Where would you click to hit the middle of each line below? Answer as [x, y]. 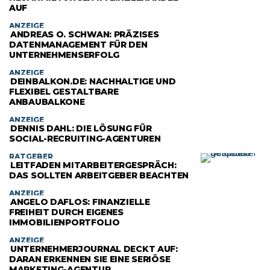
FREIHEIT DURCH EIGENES [66, 212]
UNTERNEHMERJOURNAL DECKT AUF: [94, 249]
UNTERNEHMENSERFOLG [64, 55]
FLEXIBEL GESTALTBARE [64, 92]
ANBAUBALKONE [47, 102]
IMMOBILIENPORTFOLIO [64, 222]
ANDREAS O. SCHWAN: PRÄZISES [85, 34]
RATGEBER [31, 156]
